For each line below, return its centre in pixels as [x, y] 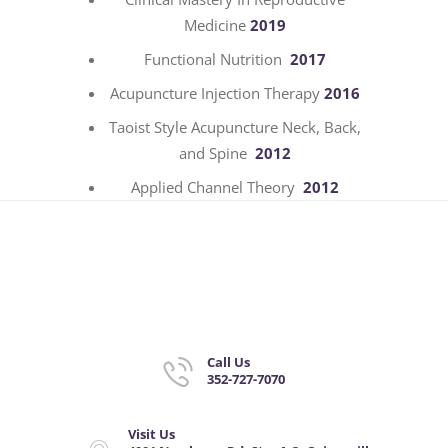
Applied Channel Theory [217, 186]
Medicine [217, 24]
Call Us [228, 361]
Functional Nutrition [217, 58]
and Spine [217, 152]
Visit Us [151, 434]
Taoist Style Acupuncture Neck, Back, [235, 126]
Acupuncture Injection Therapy [217, 92]
